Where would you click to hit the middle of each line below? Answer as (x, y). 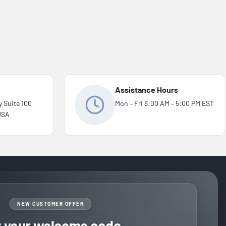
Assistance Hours (147, 89)
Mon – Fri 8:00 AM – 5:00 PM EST (164, 103)
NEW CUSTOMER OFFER (50, 204)
